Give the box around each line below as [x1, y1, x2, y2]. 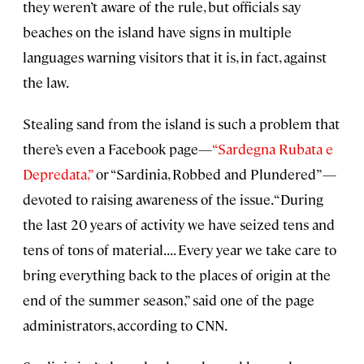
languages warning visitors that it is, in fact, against [23, 48, 327, 67]
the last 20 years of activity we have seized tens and [23, 215, 335, 234]
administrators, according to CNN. [23, 316, 227, 335]
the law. [23, 73, 69, 92]
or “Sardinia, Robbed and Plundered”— [93, 165, 336, 184]
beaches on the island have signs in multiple [23, 23, 292, 41]
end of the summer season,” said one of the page [23, 291, 314, 310]
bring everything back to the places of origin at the [23, 266, 331, 284]
